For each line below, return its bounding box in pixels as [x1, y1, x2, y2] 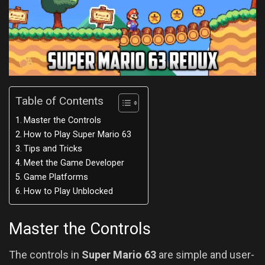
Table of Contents [15, 94, 104, 108]
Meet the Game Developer [23, 158, 124, 169]
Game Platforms [23, 172, 88, 183]
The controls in [9, 248, 82, 261]
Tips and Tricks [23, 144, 82, 154]
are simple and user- [156, 248, 254, 261]
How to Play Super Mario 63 [23, 130, 131, 140]
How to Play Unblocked [23, 186, 113, 197]
